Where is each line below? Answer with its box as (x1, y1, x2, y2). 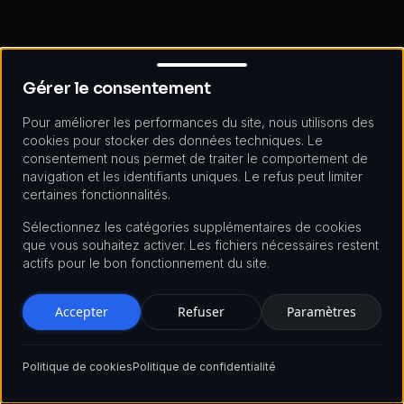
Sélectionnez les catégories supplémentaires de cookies (23, 219, 362, 234)
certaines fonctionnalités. (23, 187, 170, 202)
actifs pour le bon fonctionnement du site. (23, 255, 270, 271)
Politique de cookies (23, 360, 133, 373)
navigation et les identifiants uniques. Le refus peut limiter (23, 169, 363, 184)
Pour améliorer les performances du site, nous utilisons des (23, 115, 374, 130)
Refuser (177, 303, 225, 320)
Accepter (55, 303, 109, 320)
